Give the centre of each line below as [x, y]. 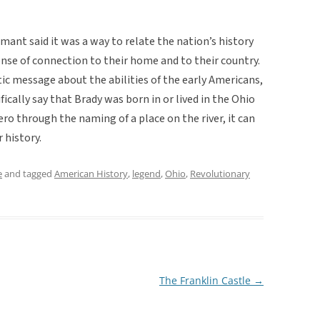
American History [91, 173]
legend [146, 173]
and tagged [28, 173]
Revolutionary [220, 173]
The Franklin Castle [206, 280]
